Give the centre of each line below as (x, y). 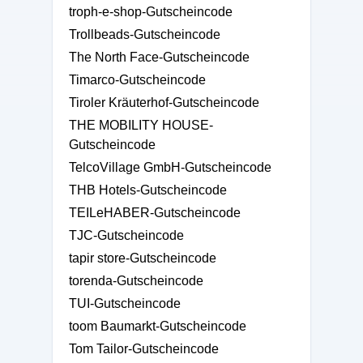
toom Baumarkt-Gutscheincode (158, 326)
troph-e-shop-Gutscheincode (151, 12)
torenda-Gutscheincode (136, 281)
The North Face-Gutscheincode (159, 57)
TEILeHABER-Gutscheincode (155, 213)
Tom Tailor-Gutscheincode (144, 349)
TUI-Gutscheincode (125, 303)
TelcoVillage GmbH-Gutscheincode (170, 167)
